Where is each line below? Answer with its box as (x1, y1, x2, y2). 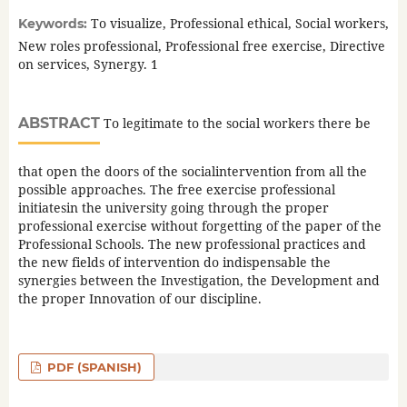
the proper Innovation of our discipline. (17, 289, 262, 307)
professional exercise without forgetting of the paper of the (17, 216, 382, 234)
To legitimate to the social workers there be (99, 114, 371, 132)
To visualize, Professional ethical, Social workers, (90, 14, 389, 32)
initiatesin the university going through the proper (17, 198, 329, 216)
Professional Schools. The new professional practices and (17, 234, 366, 253)
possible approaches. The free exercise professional (17, 180, 335, 198)
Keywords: (17, 15, 91, 32)
